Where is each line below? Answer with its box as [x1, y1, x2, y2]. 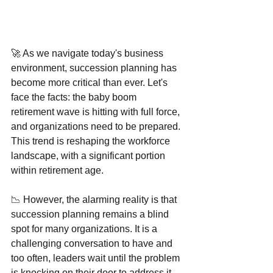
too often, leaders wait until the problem [11, 253, 182, 264]
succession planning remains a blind [11, 209, 171, 220]
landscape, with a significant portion [11, 151, 168, 161]
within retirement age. [11, 165, 104, 176]
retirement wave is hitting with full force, [11, 107, 182, 118]
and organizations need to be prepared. [11, 121, 183, 132]
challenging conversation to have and [11, 238, 175, 249]
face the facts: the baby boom [11, 92, 139, 103]
